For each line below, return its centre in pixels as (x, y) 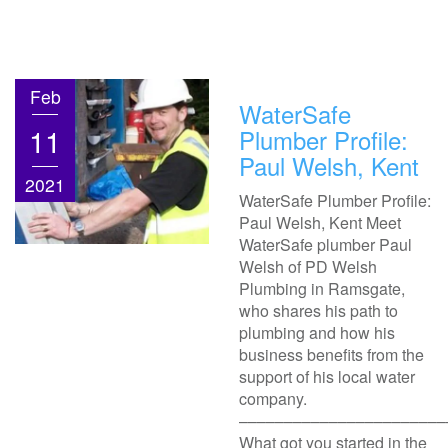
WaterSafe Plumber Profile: (335, 200)
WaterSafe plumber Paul (325, 244)
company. (273, 398)
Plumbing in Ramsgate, (322, 288)
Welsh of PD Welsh (308, 266)
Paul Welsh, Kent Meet (320, 222)
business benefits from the (331, 354)
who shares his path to (318, 310)
